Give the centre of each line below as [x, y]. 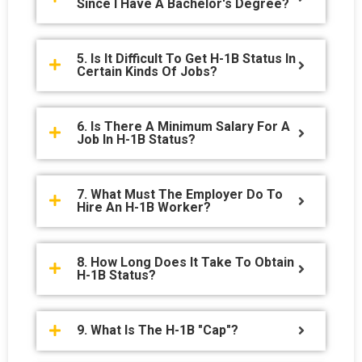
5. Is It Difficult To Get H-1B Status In [186, 58]
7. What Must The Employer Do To [180, 194]
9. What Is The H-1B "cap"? [158, 330]
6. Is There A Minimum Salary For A [183, 126]
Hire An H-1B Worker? [144, 207]
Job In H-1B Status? [136, 139]
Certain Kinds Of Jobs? [147, 71]
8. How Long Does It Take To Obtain [185, 262]
